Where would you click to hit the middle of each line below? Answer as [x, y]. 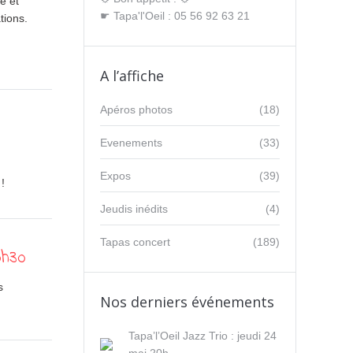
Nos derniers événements [187, 302]
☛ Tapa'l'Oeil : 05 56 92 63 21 [175, 16]
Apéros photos [136, 110]
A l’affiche [132, 76]
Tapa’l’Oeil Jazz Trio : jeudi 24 [203, 336]
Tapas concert [135, 242]
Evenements [131, 143]
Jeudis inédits [134, 209]
